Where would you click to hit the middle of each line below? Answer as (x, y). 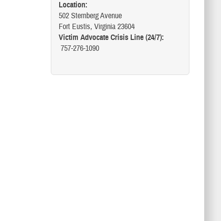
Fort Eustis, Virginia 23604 (96, 27)
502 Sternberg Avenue (90, 16)
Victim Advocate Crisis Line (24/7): (111, 37)
